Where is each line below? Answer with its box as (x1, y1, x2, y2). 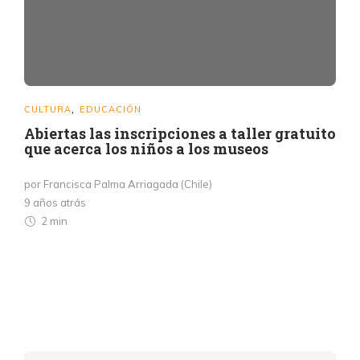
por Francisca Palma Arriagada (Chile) (24, 178, 212, 191)
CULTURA (24, 104, 72, 116)
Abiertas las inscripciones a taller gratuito (24, 124, 336, 144)
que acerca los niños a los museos (24, 139, 268, 159)
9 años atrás (24, 196, 86, 210)
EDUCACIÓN (80, 104, 141, 116)
